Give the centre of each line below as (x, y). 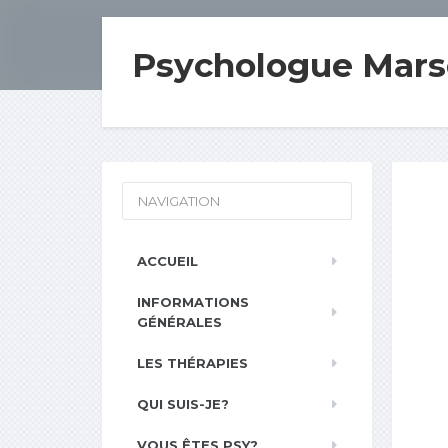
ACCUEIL (167, 261)
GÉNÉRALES (179, 322)
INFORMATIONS (193, 302)
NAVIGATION (179, 201)
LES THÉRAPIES (192, 363)
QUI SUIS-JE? (183, 404)
